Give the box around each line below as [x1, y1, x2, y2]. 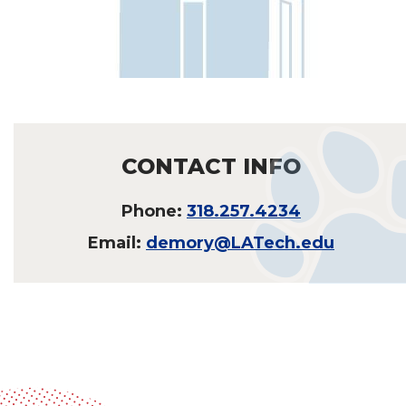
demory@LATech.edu [146, 232, 334, 253]
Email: [88, 232, 146, 253]
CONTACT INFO [121, 152, 301, 179]
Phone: [121, 200, 187, 221]
